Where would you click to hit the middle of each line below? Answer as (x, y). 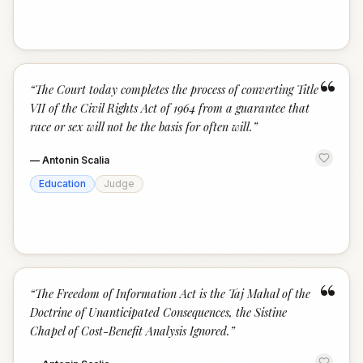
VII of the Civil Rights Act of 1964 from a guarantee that (170, 108)
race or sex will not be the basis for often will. (141, 126)
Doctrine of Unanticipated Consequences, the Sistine (158, 312)
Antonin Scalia (76, 160)
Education (62, 184)
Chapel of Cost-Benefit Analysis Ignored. (130, 331)
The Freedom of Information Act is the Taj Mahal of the (173, 293)
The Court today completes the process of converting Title (177, 89)
